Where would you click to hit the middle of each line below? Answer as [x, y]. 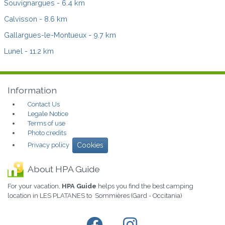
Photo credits [47, 133]
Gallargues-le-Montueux [45, 35]
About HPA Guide [64, 169]
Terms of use [46, 123]
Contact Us [44, 104]
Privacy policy [48, 145]
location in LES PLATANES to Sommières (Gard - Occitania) [95, 195]
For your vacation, [35, 186]
